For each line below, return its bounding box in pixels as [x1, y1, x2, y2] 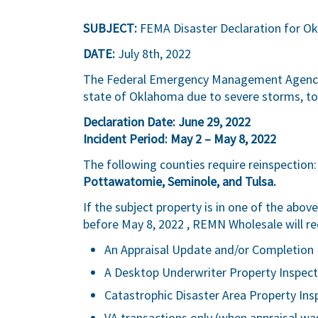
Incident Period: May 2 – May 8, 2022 [83, 131, 276, 147]
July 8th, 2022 [115, 45, 191, 62]
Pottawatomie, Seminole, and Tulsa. [83, 173, 276, 190]
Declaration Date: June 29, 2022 [83, 114, 251, 130]
